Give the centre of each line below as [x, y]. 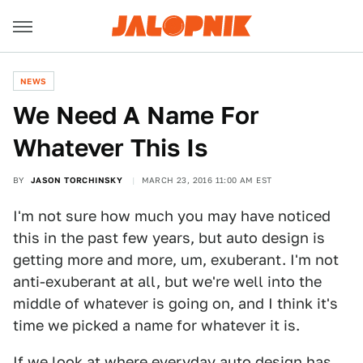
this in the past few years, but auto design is [169, 238]
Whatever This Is [110, 147]
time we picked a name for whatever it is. [156, 325]
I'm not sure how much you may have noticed [172, 216]
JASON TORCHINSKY [77, 180]
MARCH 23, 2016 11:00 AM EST [207, 180]
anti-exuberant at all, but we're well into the [167, 282]
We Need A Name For [136, 115]
